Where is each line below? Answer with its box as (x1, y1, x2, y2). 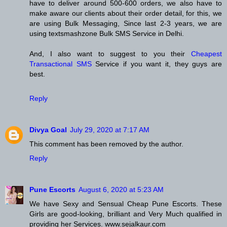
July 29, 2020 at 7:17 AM (70, 126, 149, 134)
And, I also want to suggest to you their (29, 50, 191, 58)
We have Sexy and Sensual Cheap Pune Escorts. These (29, 200, 222, 208)
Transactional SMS (29, 60, 92, 68)
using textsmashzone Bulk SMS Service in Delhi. (29, 29, 184, 38)
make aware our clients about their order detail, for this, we (29, 9, 222, 18)
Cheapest (191, 50, 222, 58)
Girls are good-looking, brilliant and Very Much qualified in (29, 210, 222, 218)
